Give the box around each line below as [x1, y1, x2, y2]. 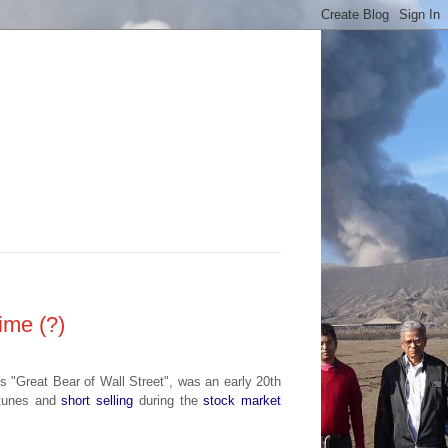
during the [133, 392, 204, 408]
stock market [203, 392, 282, 408]
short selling [61, 392, 134, 408]
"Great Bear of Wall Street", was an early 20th [11, 373, 282, 389]
